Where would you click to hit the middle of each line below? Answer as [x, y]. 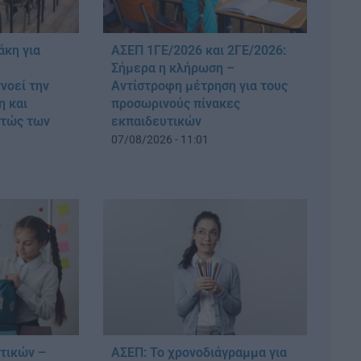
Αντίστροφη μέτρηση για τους [199, 85]
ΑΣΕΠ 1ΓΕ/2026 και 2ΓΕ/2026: [198, 50]
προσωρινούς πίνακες [175, 103]
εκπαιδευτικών [156, 121]
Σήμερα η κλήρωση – [172, 68]
